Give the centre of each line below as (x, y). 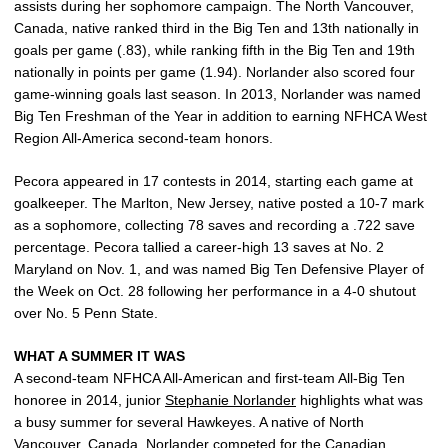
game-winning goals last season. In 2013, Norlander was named (217, 94)
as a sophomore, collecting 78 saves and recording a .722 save (214, 225)
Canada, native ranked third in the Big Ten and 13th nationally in (216, 28)
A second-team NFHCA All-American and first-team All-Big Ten (209, 378)
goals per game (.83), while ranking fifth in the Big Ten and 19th (214, 50)
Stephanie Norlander (230, 400)
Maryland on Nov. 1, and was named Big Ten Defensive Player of (219, 269)
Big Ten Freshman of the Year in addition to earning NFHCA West (220, 116)
